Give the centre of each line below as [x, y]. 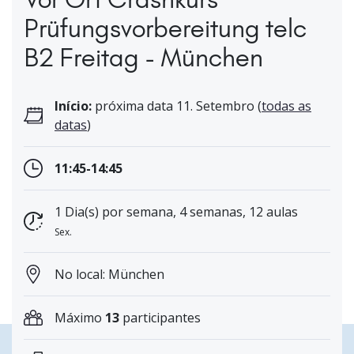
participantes [160, 318]
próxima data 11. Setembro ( [177, 106]
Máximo [80, 318]
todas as [286, 106]
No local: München [109, 275]
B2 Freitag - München [143, 58]
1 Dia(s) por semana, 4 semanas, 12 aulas [176, 212]
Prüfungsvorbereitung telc [165, 28]
